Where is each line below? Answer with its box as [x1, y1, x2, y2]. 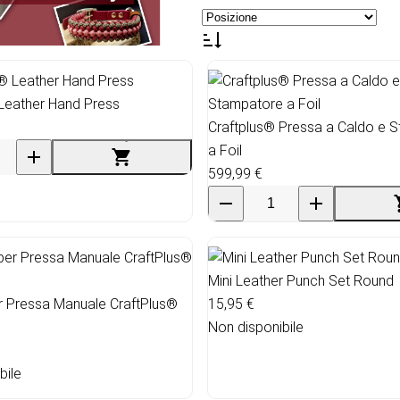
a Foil [208, 141, 242, 159]
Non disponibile [208, 318, 304, 336]
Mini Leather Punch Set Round [208, 271, 394, 289]
